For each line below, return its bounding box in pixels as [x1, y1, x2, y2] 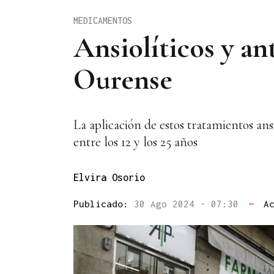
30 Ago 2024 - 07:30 [134, 198, 244, 210]
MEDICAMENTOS [73, 15, 132, 26]
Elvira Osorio [73, 172, 145, 183]
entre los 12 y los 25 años [73, 134, 198, 150]
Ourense [73, 61, 172, 97]
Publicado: [73, 198, 134, 210]
